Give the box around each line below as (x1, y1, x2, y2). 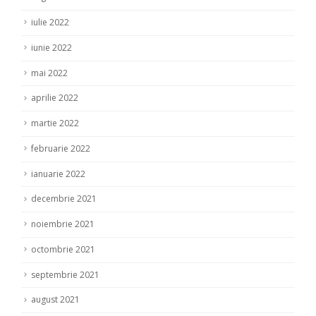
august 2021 (31, 293, 80, 306)
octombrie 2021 (31, 243, 95, 255)
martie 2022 (31, 117, 79, 130)
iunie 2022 (31, 41, 72, 54)
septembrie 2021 (31, 268, 99, 281)
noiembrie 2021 (31, 218, 95, 231)
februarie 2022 (31, 142, 90, 154)
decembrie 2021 (31, 193, 97, 205)
